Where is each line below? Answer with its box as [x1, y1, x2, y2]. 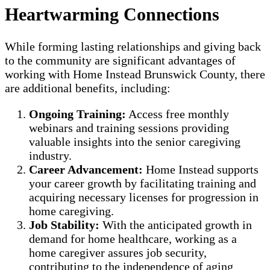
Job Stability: [29, 218, 99, 232]
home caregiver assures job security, [29, 246, 207, 260]
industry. [29, 149, 72, 163]
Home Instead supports [143, 163, 259, 177]
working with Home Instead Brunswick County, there [5, 67, 265, 81]
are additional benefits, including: [5, 81, 171, 95]
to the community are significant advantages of [5, 54, 236, 67]
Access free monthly [126, 107, 229, 121]
